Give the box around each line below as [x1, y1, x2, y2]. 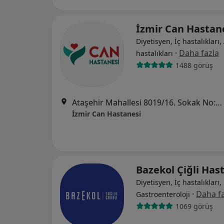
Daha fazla [179, 47, 219, 58]
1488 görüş [175, 60, 213, 70]
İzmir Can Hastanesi [72, 109, 141, 118]
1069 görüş [175, 201, 213, 211]
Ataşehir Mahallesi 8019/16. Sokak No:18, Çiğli [215, 97, 222, 108]
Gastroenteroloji [136, 189, 190, 199]
